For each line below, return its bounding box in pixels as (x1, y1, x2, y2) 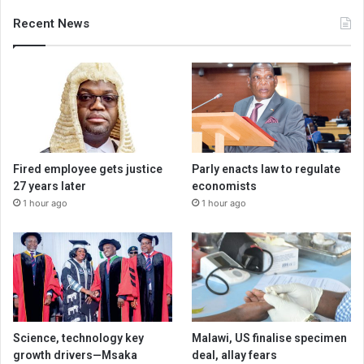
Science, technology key (13, 331, 144, 344)
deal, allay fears (192, 348, 278, 362)
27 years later (13, 179, 86, 193)
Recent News (13, 16, 89, 32)
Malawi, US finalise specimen (192, 331, 348, 344)
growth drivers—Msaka (13, 348, 137, 362)
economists (192, 179, 258, 193)
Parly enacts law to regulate (192, 162, 341, 175)
